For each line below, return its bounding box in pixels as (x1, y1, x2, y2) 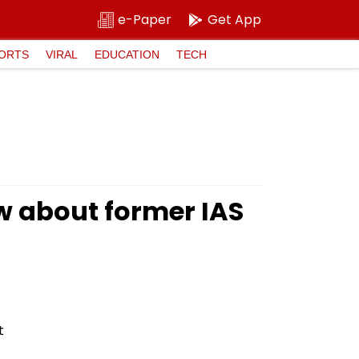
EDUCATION (95, 47, 159, 61)
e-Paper (118, 10, 171, 29)
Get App (208, 10, 261, 29)
